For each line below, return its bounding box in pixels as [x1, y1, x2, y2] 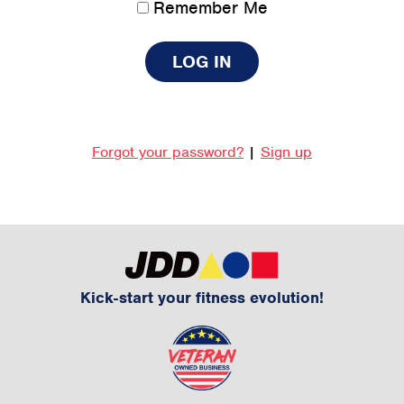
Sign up [261, 142, 312, 161]
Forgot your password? [92, 142, 243, 161]
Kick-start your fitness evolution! [80, 288, 324, 308]
